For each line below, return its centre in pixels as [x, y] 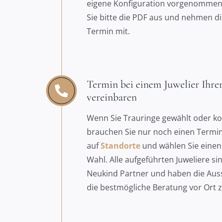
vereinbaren [112, 97]
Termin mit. [108, 31]
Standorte [120, 146]
